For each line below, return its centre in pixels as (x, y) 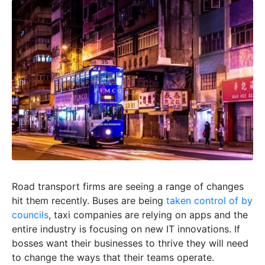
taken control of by (209, 201)
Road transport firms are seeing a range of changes (128, 186)
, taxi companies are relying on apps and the (148, 215)
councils (30, 215)
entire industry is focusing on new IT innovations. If (126, 229)
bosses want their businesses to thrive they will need (130, 243)
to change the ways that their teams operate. (113, 257)
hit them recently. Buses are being (89, 201)
